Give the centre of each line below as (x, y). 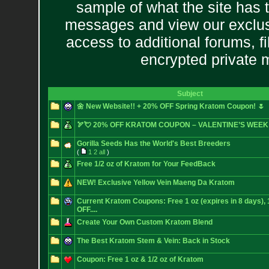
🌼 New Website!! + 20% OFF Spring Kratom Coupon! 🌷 (171, 106)
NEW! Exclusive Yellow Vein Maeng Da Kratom (156, 183)
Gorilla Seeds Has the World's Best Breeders (153, 144)
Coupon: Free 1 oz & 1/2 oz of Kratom (140, 259)
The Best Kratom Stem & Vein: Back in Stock (153, 241)
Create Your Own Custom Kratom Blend (144, 222)
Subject (190, 94)
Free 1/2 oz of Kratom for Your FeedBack (146, 164)
